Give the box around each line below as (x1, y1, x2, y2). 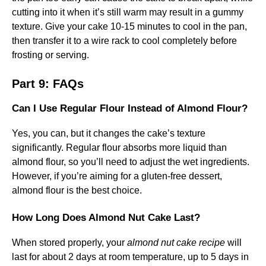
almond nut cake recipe (127, 237, 225, 248)
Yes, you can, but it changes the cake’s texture (12, 128, 205, 138)
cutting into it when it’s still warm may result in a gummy (12, 7, 243, 17)
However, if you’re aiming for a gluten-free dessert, (12, 171, 222, 181)
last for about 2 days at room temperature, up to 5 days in (12, 252, 249, 262)
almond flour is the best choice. (12, 185, 142, 195)
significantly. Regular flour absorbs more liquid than (12, 142, 227, 153)
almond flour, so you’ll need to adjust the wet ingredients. (12, 157, 249, 167)
